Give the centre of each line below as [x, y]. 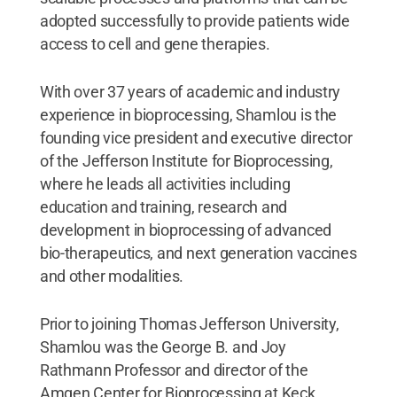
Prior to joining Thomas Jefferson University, [189, 323]
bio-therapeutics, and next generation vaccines [198, 253]
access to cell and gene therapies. [155, 43]
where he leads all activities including [165, 183]
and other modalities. [112, 276]
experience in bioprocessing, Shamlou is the [188, 114]
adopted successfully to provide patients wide [195, 20]
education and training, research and [163, 206]
